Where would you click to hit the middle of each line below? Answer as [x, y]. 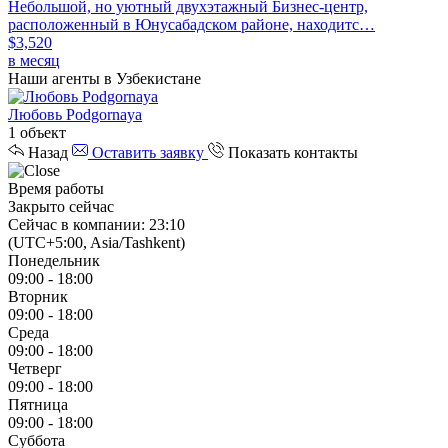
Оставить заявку [148, 152]
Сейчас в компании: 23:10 [96, 224]
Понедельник [54, 260]
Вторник [38, 296]
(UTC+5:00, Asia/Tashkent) [96, 242]
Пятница [38, 404]
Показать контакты [293, 152]
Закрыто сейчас [61, 206]
